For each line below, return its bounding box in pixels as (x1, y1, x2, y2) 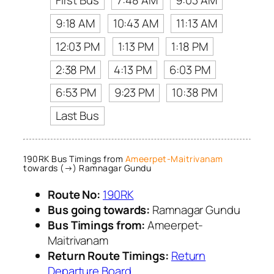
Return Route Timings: (48, 247, 169, 264)
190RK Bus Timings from (23, 153, 125, 165)
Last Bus (55, 108, 99, 124)
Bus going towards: (48, 201, 150, 218)
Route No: (48, 186, 101, 202)
